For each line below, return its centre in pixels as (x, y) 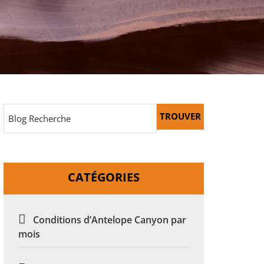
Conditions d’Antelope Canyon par (110, 220)
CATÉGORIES (104, 177)
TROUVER (180, 116)
